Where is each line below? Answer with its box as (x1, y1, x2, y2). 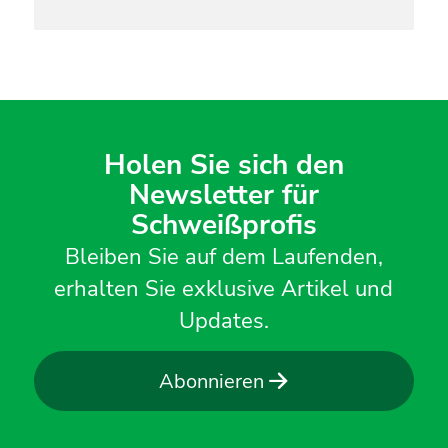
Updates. (178, 304, 269, 336)
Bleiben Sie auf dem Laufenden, (64, 240, 383, 272)
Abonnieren (159, 367, 265, 395)
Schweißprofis (130, 205, 317, 244)
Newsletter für (128, 175, 319, 214)
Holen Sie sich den (103, 145, 344, 184)
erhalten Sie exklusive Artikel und (54, 272, 394, 304)
